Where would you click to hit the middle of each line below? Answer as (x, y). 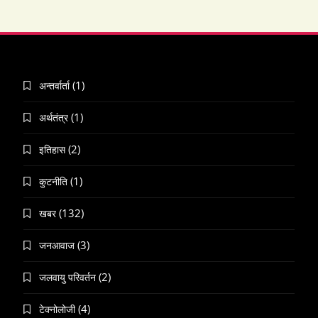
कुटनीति (53, 182)
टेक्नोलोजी (57, 309)
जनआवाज (57, 246)
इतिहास (52, 150)
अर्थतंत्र (54, 118)
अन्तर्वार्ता (54, 86)
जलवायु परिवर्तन (67, 278)
